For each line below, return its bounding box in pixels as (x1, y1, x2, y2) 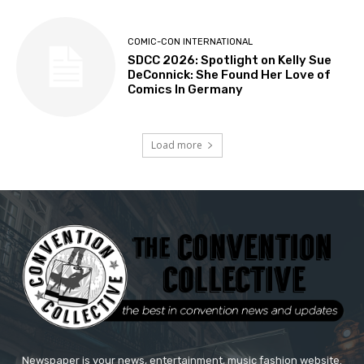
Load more (150, 137, 202, 152)
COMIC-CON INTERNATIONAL (128, 37, 253, 48)
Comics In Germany (128, 82, 244, 97)
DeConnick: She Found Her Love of (128, 67, 331, 83)
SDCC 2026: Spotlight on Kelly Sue (128, 53, 332, 68)
